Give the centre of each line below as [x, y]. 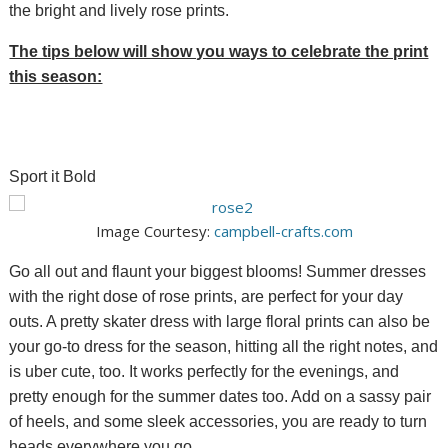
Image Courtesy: [154, 231]
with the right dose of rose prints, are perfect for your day [206, 297]
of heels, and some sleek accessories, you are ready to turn [218, 422]
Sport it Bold [53, 177]
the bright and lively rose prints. [119, 11]
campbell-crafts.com [283, 231]
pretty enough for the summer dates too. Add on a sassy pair [220, 397]
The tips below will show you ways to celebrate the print [219, 52]
